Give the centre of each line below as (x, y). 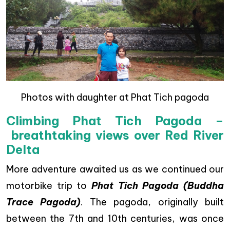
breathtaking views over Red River (115, 135)
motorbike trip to (49, 186)
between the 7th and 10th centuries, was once (115, 218)
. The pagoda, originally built (152, 202)
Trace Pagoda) (44, 202)
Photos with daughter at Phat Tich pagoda (115, 97)
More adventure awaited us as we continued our (115, 169)
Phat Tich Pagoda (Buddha (158, 186)
